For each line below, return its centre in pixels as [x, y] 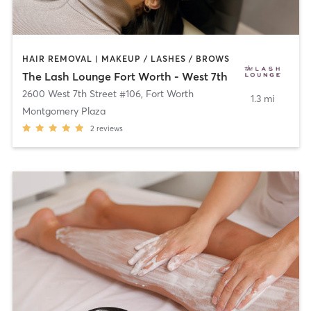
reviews [109, 129]
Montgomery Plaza [64, 111]
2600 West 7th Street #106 [81, 94]
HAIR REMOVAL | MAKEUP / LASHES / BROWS [126, 58]
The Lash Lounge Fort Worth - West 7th [125, 77]
